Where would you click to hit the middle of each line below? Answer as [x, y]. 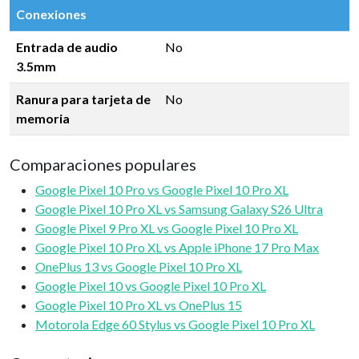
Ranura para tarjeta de [83, 99]
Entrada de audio [67, 47]
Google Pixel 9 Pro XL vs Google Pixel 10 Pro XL [167, 228]
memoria [43, 118]
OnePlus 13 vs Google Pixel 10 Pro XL [139, 266]
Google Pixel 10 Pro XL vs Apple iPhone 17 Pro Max [177, 247]
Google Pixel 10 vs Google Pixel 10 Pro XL [151, 286]
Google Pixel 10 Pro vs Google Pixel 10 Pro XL [162, 190]
